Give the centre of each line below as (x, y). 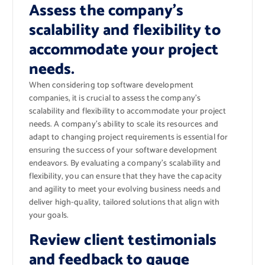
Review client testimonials (123, 240)
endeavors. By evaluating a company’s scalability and (125, 163)
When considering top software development (111, 85)
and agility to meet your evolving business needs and (125, 189)
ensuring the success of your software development (123, 150)
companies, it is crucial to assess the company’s (115, 98)
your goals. (49, 215)
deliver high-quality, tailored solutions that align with (124, 202)
